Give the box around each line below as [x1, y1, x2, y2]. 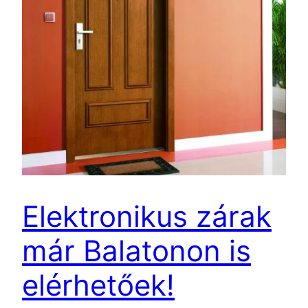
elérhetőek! [22, 267, 175, 303]
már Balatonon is [22, 233, 251, 269]
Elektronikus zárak [22, 199, 272, 234]
